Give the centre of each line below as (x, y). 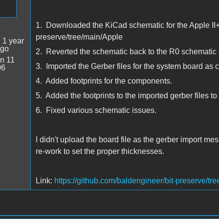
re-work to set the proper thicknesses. (100, 151)
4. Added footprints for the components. (104, 81)
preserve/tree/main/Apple (79, 37)
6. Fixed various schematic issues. (96, 110)
